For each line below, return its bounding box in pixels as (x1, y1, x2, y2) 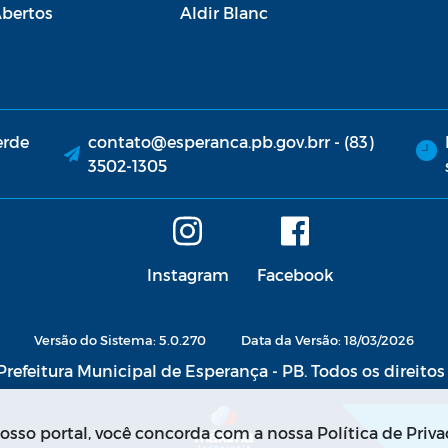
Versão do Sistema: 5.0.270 (34, 331, 209, 347)
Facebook (256, 264, 334, 284)
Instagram (146, 264, 229, 284)
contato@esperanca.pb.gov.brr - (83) (88, 131, 375, 151)
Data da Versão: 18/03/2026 (241, 331, 414, 347)
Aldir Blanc (179, 2, 268, 22)
